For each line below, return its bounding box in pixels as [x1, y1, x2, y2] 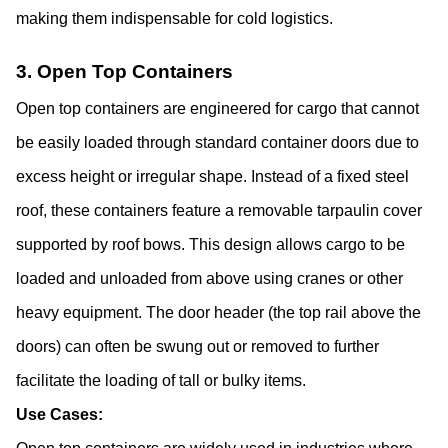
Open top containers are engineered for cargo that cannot [16, 100, 419, 118]
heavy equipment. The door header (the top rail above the [16, 304, 421, 322]
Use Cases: [16, 406, 103, 424]
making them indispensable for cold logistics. [16, 10, 333, 28]
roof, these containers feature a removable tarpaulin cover [16, 202, 422, 220]
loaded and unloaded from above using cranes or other [16, 270, 403, 288]
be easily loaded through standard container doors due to [16, 134, 419, 152]
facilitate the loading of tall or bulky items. [16, 372, 306, 390]
